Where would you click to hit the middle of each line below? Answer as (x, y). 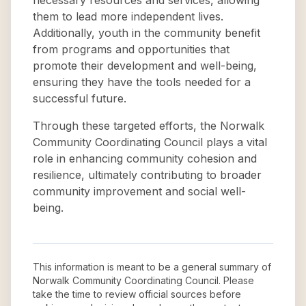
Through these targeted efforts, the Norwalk (149, 126)
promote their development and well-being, (145, 66)
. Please (236, 280)
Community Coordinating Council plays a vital (150, 142)
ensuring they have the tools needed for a (142, 82)
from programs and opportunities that (131, 49)
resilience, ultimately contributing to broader (147, 175)
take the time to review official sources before (137, 294)
